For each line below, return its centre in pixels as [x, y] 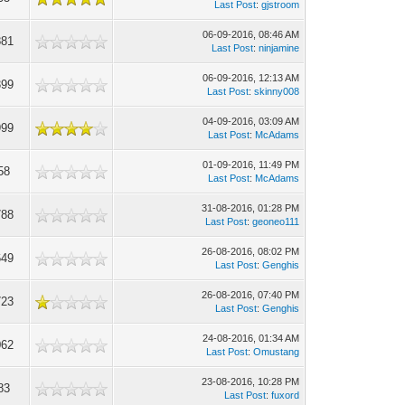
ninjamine [279, 48]
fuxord [286, 395]
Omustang [277, 352]
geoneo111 [276, 221]
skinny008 [277, 91]
